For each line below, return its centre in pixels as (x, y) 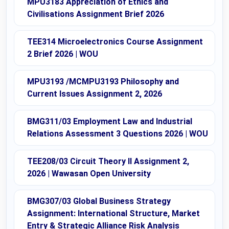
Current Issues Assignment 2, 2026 (95, 94)
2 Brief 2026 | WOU (63, 54)
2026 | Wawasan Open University (89, 173)
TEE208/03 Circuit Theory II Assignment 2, (108, 161)
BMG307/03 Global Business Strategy (99, 201)
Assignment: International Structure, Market (113, 213)
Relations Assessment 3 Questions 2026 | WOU (118, 133)
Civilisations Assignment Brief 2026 (96, 14)
